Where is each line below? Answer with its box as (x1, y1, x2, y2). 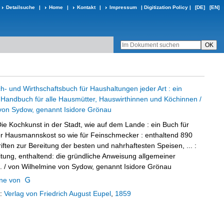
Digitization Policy (144, 4, 188, 10)
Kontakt (77, 4, 95, 10)
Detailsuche (6, 4, 35, 10)
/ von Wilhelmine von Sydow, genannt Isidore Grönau (2, 162, 171, 170)
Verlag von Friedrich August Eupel (4, 189, 111, 197)
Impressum (109, 4, 137, 10)
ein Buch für (151, 120, 189, 128)
